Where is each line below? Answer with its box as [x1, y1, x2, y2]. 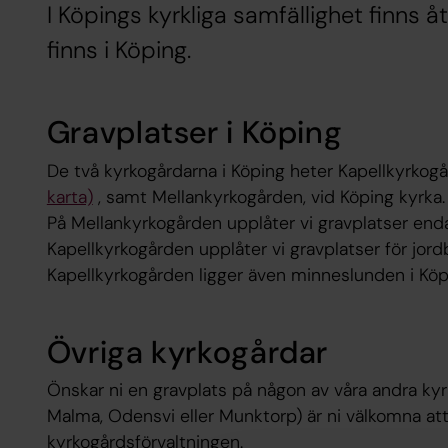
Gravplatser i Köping [46, 112, 343, 154]
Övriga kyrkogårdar [46, 331, 329, 373]
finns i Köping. [46, 35, 191, 66]
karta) [46, 184, 93, 209]
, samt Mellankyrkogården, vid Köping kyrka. [92, 184, 445, 209]
